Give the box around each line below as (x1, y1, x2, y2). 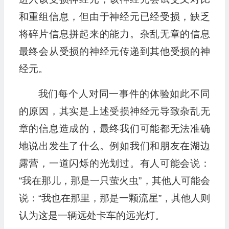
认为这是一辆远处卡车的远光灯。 (18, 210, 165, 221)
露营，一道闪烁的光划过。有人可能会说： (18, 158, 210, 169)
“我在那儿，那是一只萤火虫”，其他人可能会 (18, 175, 210, 187)
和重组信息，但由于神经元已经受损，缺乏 (18, 11, 210, 22)
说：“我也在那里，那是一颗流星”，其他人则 (18, 193, 210, 204)
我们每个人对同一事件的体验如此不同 (38, 88, 210, 100)
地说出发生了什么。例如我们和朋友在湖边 (18, 141, 210, 152)
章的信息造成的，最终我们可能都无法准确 (18, 123, 210, 134)
